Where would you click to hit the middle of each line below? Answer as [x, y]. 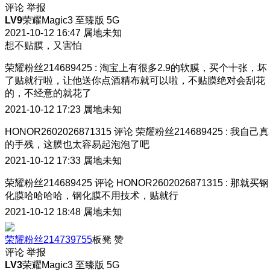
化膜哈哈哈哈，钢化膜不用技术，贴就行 [92, 195]
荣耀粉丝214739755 [49, 239]
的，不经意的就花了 [48, 93]
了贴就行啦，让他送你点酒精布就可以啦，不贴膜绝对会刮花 [135, 80]
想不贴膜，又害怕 [43, 45]
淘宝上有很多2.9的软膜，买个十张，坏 [183, 67]
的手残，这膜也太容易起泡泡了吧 [77, 144]
